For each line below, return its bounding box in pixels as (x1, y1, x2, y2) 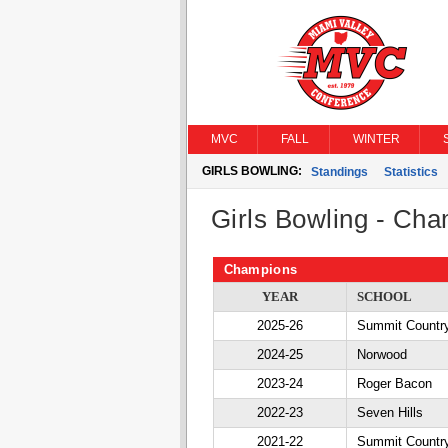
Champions (223, 262, 298, 277)
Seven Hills (356, 405, 423, 420)
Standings (310, 165, 368, 179)
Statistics (383, 165, 438, 179)
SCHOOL (356, 289, 412, 304)
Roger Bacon (356, 376, 432, 391)
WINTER (352, 132, 400, 146)
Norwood (356, 347, 407, 362)
